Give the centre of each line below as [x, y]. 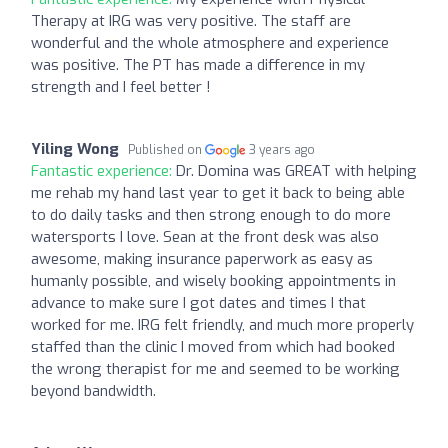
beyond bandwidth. [93, 390]
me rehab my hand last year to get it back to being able [218, 192]
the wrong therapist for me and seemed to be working [215, 368]
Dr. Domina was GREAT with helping [296, 170]
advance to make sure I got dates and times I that [198, 302]
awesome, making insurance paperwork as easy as [202, 258]
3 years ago [282, 149]
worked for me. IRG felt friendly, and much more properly [222, 324]
